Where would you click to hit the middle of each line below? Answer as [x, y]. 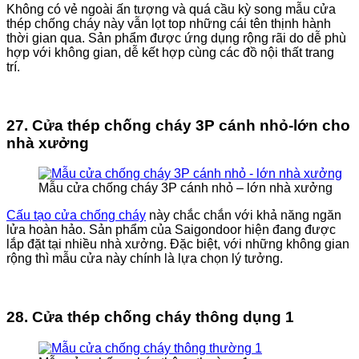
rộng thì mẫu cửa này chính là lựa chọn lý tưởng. [146, 259]
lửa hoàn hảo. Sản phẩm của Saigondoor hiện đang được [171, 230]
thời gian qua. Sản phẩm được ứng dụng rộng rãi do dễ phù [176, 38]
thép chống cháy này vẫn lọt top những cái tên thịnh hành [169, 23]
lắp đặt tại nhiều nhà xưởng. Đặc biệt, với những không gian [178, 244]
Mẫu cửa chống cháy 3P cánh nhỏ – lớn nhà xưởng [186, 188]
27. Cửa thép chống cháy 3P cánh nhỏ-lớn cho [178, 125]
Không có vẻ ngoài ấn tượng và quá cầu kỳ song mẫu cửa [171, 9]
